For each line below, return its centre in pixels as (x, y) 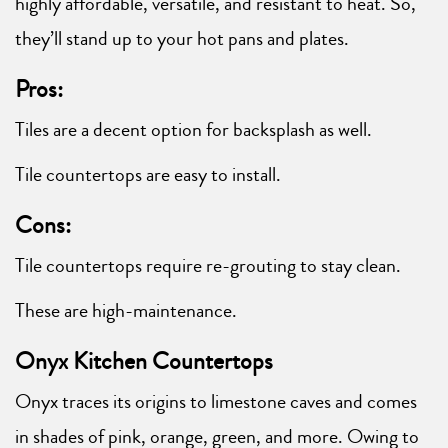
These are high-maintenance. (126, 311)
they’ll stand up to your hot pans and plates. (182, 39)
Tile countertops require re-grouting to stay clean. (208, 266)
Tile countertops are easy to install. (148, 175)
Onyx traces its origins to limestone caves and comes (216, 402)
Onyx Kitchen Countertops (144, 361)
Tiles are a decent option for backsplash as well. (193, 130)
